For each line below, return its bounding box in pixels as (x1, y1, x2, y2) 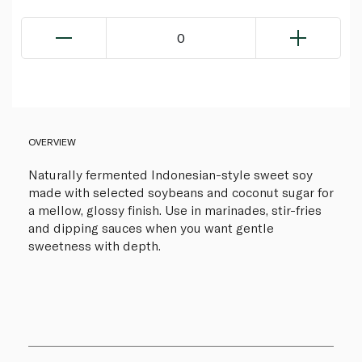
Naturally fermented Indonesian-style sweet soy (28, 166, 313, 183)
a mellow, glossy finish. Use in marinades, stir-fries (28, 202, 322, 218)
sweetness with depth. (28, 238, 161, 254)
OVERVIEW (28, 136, 76, 148)
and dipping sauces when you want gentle (28, 220, 274, 236)
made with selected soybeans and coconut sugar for (28, 184, 334, 200)
